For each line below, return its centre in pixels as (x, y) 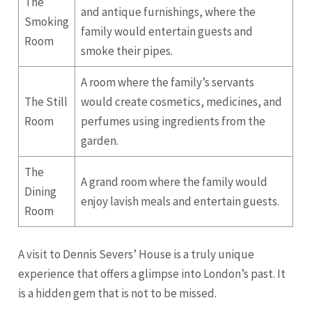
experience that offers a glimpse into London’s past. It (152, 274)
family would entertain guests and (167, 31)
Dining (41, 191)
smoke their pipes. (127, 50)
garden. (100, 140)
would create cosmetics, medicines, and (182, 101)
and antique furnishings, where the (169, 11)
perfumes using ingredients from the (173, 121)
